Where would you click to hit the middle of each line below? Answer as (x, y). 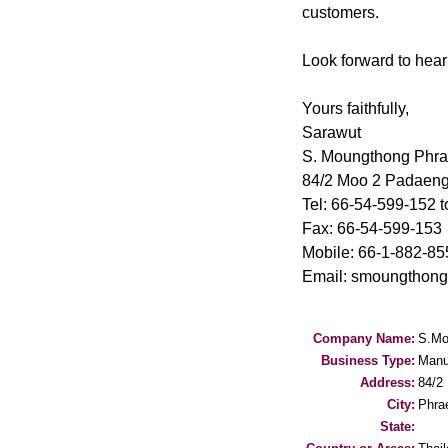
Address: (387, 382)
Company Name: (364, 338)
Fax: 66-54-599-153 (372, 228)
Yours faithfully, (355, 108)
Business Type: (368, 360)
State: (397, 426)
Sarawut (331, 132)
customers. (340, 12)
